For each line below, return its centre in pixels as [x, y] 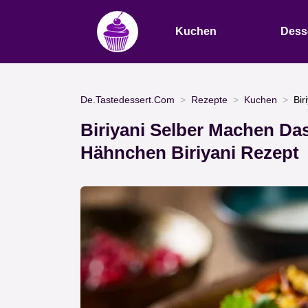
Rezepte [209, 99]
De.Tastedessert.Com [128, 99]
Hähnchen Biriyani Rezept [190, 153]
